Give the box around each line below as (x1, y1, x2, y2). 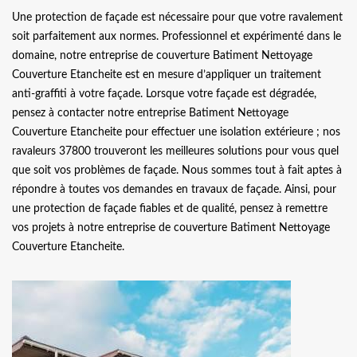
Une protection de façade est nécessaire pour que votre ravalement (12, 12, 343, 23)
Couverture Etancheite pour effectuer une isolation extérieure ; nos (12, 127, 340, 138)
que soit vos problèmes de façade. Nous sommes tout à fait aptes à (12, 165, 342, 176)
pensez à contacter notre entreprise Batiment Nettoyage (12, 108, 288, 119)
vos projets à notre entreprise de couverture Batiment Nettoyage (12, 222, 330, 233)
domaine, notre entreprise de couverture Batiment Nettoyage (12, 50, 312, 61)
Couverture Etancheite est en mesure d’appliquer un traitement (12, 69, 321, 80)
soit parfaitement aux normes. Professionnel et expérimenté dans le (12, 31, 341, 42)
